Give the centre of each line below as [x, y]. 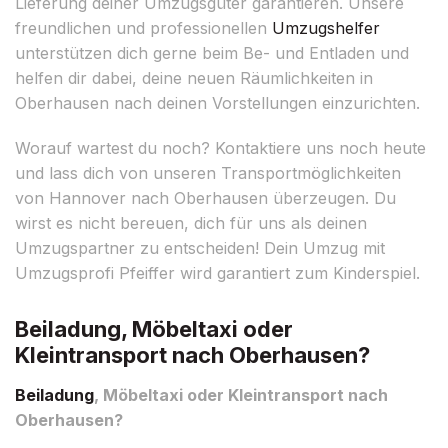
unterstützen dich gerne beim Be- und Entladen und [212, 52]
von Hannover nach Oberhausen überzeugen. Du [205, 197]
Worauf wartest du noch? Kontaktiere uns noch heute [220, 147]
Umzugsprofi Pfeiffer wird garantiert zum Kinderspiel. [217, 272]
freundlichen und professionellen [143, 27]
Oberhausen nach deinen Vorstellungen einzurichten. [217, 102]
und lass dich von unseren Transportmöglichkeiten [208, 172]
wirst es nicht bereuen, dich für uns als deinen [191, 222]
